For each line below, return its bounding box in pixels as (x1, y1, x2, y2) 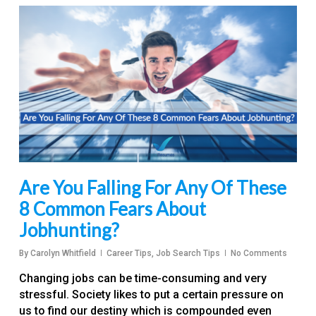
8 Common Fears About (18, 197, 206, 220)
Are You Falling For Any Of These (18, 176, 286, 199)
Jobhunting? (18, 218, 119, 241)
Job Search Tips (155, 248, 220, 258)
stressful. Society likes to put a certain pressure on (18, 287, 284, 301)
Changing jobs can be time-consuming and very (18, 271, 267, 285)
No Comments (230, 248, 287, 258)
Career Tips (106, 248, 152, 258)
